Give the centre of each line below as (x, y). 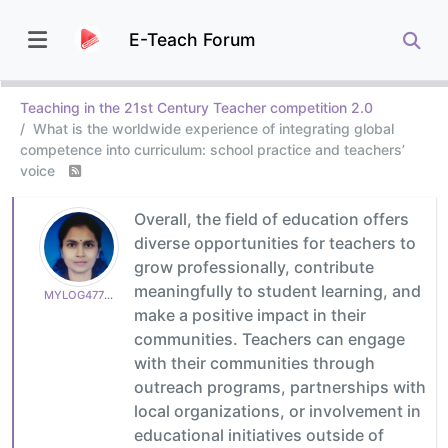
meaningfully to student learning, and (277, 290)
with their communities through (254, 362)
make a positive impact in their (250, 314)
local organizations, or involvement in (277, 410)
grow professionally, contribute (254, 266)
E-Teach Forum (192, 39)
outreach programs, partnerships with (280, 386)
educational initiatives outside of (259, 434)
